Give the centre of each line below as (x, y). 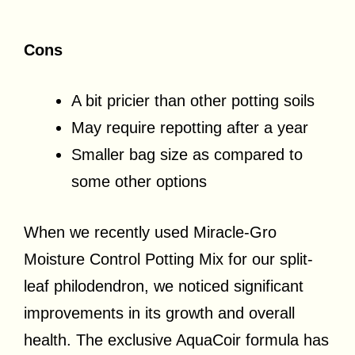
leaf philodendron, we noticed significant (164, 286)
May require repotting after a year (190, 127)
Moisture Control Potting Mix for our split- (168, 259)
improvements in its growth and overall (159, 313)
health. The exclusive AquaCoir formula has (176, 340)
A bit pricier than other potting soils (193, 100)
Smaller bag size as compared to (187, 154)
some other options (139, 181)
